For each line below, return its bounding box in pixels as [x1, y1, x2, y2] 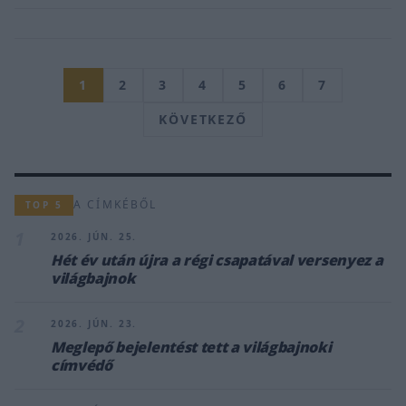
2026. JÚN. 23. [51, 316, 138, 330]
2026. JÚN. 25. [51, 229, 138, 243]
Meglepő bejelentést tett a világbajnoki [51, 336, 332, 357]
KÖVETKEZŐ [158, 110, 248, 128]
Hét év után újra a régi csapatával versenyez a [51, 249, 383, 270]
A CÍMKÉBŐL [73, 197, 158, 213]
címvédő [51, 354, 112, 375]
